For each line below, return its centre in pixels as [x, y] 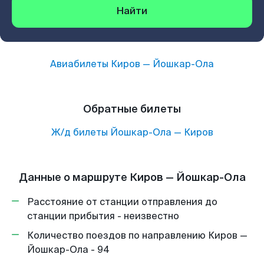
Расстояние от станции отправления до [122, 202]
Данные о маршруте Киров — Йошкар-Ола [132, 177]
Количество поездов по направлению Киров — [137, 235]
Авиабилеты [80, 64]
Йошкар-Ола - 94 [68, 250]
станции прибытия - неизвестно [103, 216]
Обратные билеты [132, 109]
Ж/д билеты [79, 132]
